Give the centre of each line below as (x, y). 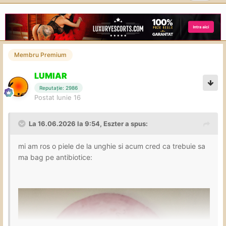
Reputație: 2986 (59, 88)
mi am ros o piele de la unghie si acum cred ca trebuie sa (112, 146)
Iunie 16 (69, 98)
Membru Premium (40, 54)
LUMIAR (51, 75)
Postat (45, 98)
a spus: (136, 124)
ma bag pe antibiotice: (56, 157)
